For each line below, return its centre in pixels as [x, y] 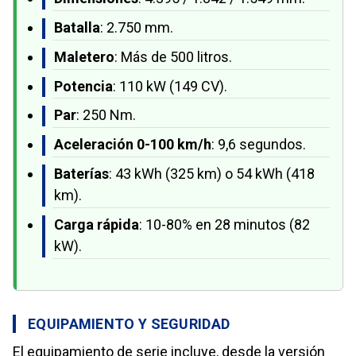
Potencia [83, 86]
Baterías [81, 174]
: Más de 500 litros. [173, 56]
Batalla [77, 28]
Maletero [84, 56]
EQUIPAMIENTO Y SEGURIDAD [129, 323]
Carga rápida [97, 224]
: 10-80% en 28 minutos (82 [224, 224]
